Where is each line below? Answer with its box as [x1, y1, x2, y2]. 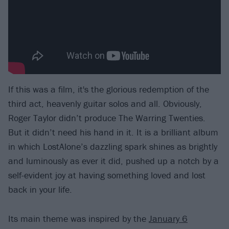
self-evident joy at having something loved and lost [8, 169, 205, 181]
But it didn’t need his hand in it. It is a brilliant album [8, 126, 218, 139]
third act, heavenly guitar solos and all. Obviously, [8, 98, 202, 110]
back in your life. [8, 184, 72, 196]
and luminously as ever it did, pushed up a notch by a [8, 155, 219, 167]
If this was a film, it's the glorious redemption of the [8, 83, 209, 96]
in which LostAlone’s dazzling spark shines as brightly [8, 141, 217, 153]
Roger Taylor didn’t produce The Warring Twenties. [8, 112, 205, 124]
